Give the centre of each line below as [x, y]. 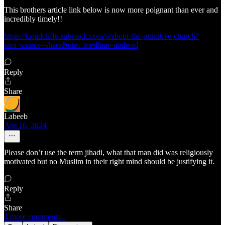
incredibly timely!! [33, 19]
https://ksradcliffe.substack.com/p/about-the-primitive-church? [101, 36]
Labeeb [16, 117]
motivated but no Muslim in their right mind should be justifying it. [109, 162]
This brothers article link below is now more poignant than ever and [111, 10]
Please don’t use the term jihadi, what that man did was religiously [108, 153]
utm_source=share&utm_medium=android [71, 45]
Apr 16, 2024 [25, 126]
